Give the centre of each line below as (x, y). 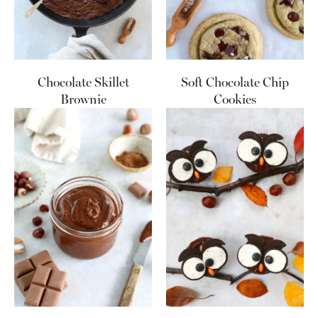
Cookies (235, 100)
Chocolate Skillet (83, 83)
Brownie (83, 100)
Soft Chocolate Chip (235, 83)
